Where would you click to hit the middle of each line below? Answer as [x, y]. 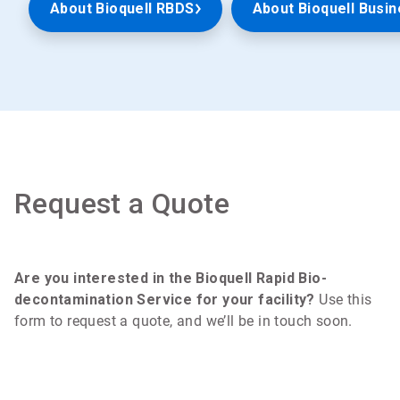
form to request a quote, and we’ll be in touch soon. [183, 321]
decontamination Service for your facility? [167, 300]
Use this [346, 300]
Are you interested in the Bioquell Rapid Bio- [171, 279]
